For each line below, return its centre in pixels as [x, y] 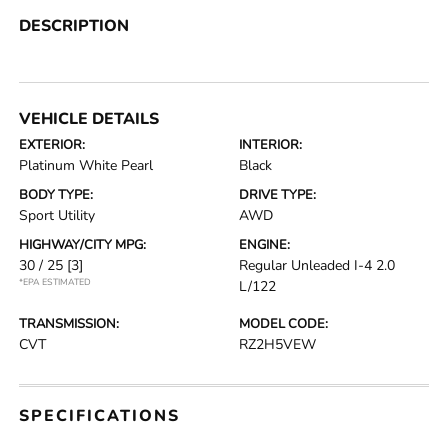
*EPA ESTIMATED [55, 282]
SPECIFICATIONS [100, 416]
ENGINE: [264, 245]
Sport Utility [57, 215]
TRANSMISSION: [69, 324]
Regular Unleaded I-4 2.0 [317, 265]
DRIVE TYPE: [277, 195]
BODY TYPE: [56, 195]
